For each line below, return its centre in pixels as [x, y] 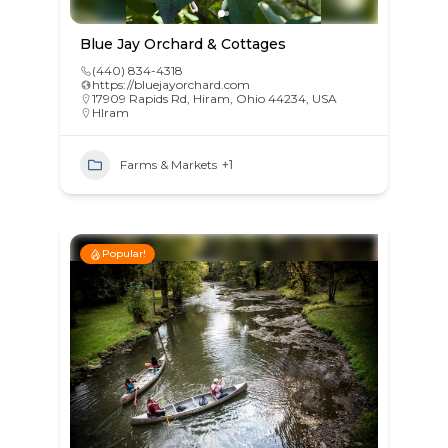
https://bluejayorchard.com [170, 85]
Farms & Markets [168, 165]
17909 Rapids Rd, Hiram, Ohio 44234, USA [214, 99]
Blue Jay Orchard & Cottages [182, 44]
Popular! [123, 254]
